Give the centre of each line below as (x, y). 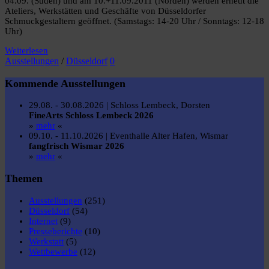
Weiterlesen (26, 51)
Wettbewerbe (53, 251)
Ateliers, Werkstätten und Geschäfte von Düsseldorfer (105, 11)
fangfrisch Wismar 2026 (77, 146)
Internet (43, 221)
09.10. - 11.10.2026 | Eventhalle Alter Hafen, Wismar (128, 136)
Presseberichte (56, 231)
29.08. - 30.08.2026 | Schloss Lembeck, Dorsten (119, 105)
